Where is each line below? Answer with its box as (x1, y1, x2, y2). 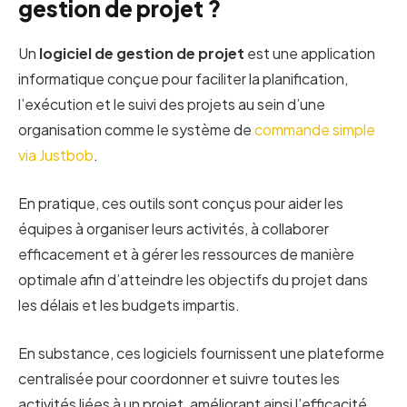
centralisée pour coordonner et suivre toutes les (18, 368, 340, 388)
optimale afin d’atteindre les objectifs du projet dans (18, 270, 368, 290)
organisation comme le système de (18, 120, 254, 140)
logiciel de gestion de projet (39, 44, 244, 64)
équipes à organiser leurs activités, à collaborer (18, 219, 329, 239)
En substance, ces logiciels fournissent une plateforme (18, 342, 384, 362)
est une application (244, 44, 375, 64)
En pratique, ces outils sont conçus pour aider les (18, 194, 343, 213)
